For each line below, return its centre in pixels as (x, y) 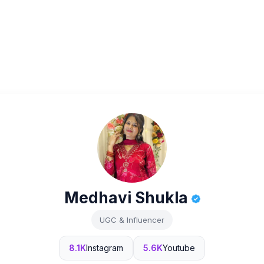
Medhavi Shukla (128, 198)
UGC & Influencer (132, 220)
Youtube (179, 248)
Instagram (105, 248)
